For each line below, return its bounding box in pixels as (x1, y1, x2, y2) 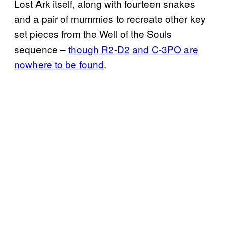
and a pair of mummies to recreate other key (14, 11, 206, 25)
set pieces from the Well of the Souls (14, 26, 172, 41)
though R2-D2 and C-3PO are (68, 42, 198, 56)
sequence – (14, 42, 68, 56)
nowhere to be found (14, 57, 104, 71)
